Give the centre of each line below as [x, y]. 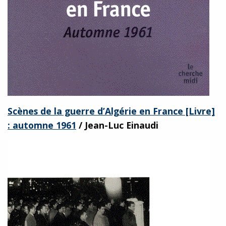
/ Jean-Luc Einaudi [117, 125]
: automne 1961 [42, 125]
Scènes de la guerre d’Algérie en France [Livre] [111, 111]
